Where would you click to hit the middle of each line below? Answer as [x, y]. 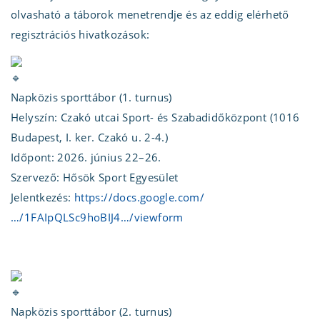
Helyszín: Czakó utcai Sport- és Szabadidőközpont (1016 [155, 117]
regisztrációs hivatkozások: [80, 34]
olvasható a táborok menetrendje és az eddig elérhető [150, 14]
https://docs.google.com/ [139, 197]
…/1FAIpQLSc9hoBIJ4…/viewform [97, 217]
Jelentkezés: [42, 197]
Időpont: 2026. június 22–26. [86, 157]
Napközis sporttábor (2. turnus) [91, 311]
